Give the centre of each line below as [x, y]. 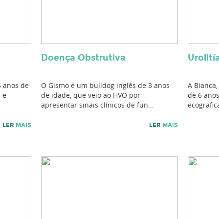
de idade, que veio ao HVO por [91, 95]
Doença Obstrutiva [83, 58]
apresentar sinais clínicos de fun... [98, 105]
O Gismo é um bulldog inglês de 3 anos [105, 85]
